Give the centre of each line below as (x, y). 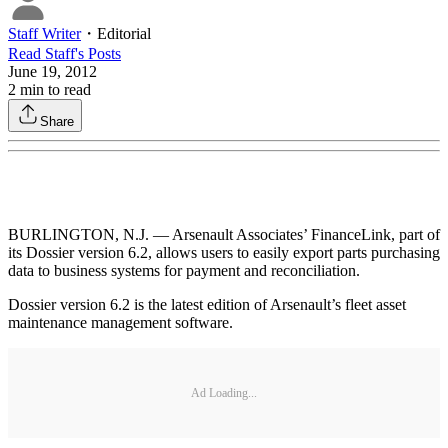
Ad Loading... (224, 392)
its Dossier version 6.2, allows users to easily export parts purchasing (224, 253)
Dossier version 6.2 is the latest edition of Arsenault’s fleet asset (207, 305)
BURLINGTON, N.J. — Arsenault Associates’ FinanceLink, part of (224, 235)
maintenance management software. (120, 323)
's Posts (98, 54)
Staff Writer (44, 34)
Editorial (124, 34)
